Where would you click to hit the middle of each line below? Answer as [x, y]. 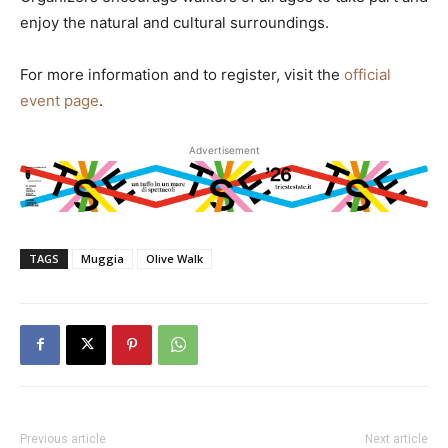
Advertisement [224, 149]
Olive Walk [174, 258]
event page [59, 100]
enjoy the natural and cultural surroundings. [174, 22]
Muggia [102, 258]
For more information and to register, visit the [182, 74]
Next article [396, 438]
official [367, 74]
